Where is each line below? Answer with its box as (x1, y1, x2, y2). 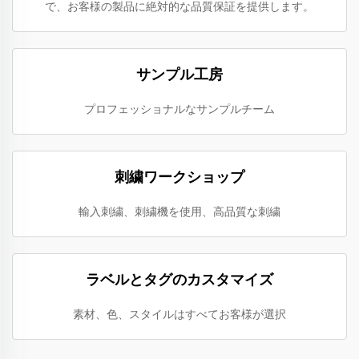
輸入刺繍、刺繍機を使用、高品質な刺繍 (79, 205, 280, 218)
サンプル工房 (136, 67, 223, 83)
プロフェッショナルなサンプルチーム (84, 103, 275, 115)
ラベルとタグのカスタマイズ (86, 272, 273, 288)
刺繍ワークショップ (115, 169, 244, 185)
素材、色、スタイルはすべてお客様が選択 (73, 308, 286, 321)
